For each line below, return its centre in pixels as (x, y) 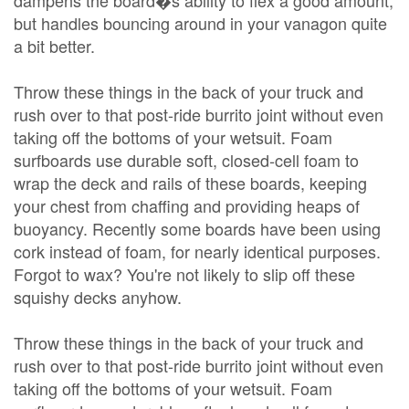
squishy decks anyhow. (98, 297)
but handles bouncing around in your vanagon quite (200, 23)
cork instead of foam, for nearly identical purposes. (197, 251)
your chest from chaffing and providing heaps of (187, 205)
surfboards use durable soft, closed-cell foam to (186, 160)
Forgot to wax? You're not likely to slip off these (184, 274)
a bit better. (54, 46)
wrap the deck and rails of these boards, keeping (190, 183)
